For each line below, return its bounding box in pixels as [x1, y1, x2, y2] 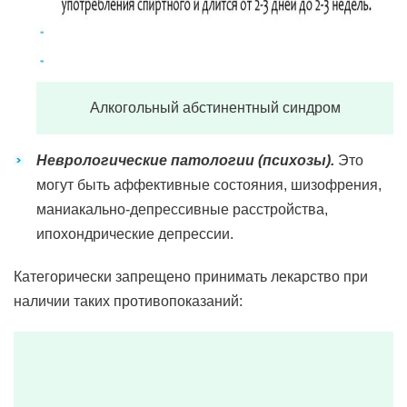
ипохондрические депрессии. [36, 226, 233, 242]
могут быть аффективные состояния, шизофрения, [36, 177, 382, 193]
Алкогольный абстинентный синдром [89, 100, 341, 115]
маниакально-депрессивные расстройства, [36, 202, 328, 217]
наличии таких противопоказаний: [14, 293, 243, 309]
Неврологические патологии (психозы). [36, 153, 334, 168]
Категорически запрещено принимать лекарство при [14, 269, 368, 284]
